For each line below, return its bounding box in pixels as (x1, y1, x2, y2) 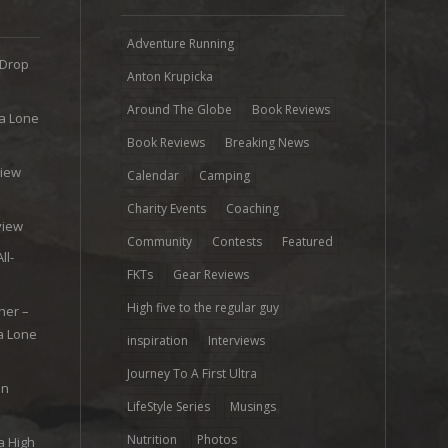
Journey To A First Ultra (127, 365, 258, 383)
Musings (230, 398, 277, 416)
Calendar (127, 167, 180, 185)
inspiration (127, 332, 189, 350)
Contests (212, 233, 263, 251)
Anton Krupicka (127, 68, 214, 86)
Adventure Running (127, 35, 235, 53)
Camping (199, 167, 251, 185)
